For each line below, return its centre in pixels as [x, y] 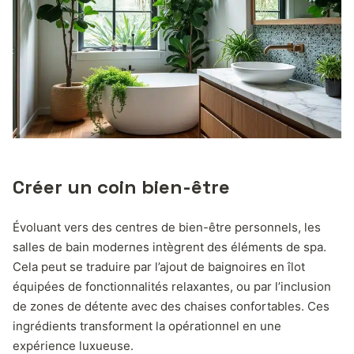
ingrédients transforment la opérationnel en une [147, 326]
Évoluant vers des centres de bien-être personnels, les [167, 228]
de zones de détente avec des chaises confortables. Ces [171, 307]
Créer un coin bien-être [121, 187]
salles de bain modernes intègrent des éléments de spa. [169, 247]
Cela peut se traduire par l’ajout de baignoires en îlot [159, 267]
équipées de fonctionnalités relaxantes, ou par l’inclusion [172, 287]
